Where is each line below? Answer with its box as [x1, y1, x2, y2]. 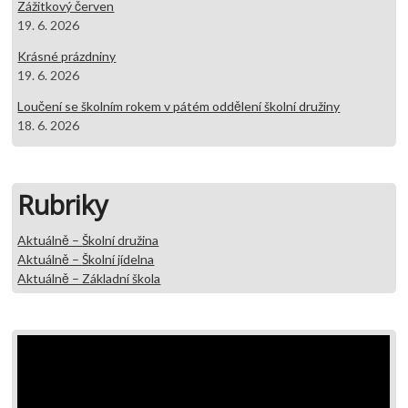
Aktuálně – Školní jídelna [17, 250, 155, 267]
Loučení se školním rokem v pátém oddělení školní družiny [17, 97, 341, 114]
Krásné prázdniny [17, 47, 117, 64]
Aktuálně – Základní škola [17, 270, 161, 286]
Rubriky [17, 186, 109, 222]
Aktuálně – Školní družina [17, 231, 159, 248]
